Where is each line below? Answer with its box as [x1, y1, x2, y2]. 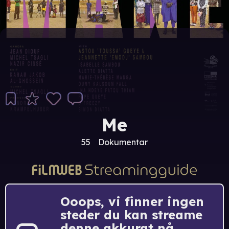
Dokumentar [98, 137, 148, 147]
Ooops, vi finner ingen [60, 193, 204, 209]
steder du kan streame [60, 207, 202, 222]
